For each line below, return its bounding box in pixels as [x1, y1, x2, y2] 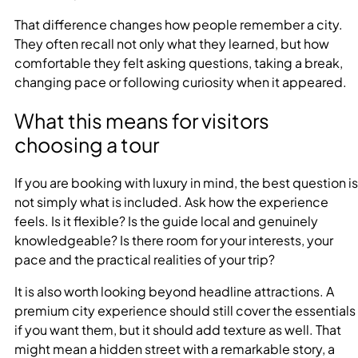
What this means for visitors [14, 107, 269, 133]
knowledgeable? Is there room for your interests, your [14, 231, 333, 249]
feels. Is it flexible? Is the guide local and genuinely [14, 212, 318, 229]
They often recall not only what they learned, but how [14, 35, 329, 53]
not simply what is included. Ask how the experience [14, 193, 328, 210]
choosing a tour [14, 131, 159, 157]
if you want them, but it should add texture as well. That [14, 320, 341, 338]
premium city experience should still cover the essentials [14, 301, 356, 319]
